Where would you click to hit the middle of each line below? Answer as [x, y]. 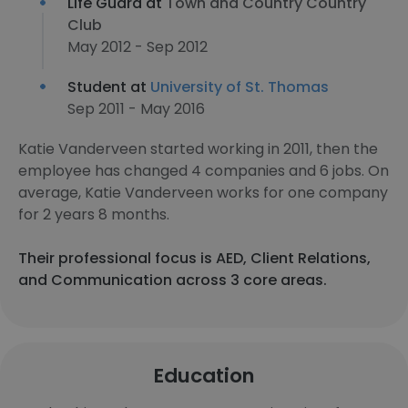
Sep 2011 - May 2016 [136, 109]
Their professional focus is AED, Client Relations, [194, 258]
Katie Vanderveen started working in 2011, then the [198, 149]
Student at [109, 87]
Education [204, 376]
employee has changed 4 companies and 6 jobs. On [204, 171]
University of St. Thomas [240, 87]
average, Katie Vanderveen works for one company [203, 193]
